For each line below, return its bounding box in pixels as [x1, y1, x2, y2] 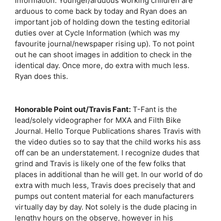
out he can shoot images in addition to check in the [15, 50, 192, 59]
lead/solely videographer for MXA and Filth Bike [15, 115, 181, 125]
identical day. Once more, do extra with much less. [15, 61, 189, 70]
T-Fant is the [131, 105, 177, 114]
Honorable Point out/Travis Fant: [15, 105, 131, 114]
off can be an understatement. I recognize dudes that [15, 148, 199, 157]
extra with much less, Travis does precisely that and [15, 181, 195, 190]
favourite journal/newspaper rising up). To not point [15, 39, 194, 48]
